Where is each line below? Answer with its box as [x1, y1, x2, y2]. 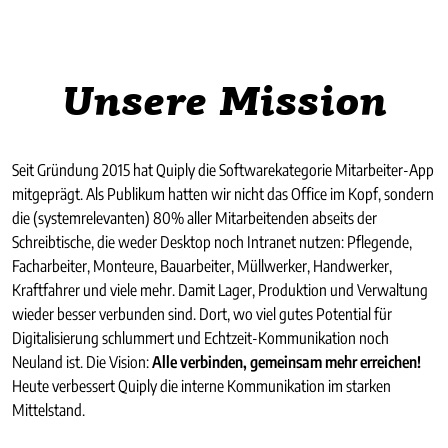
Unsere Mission [61, 84, 387, 125]
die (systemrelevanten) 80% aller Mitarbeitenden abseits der [12, 207, 377, 228]
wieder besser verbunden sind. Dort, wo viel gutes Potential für [12, 303, 392, 324]
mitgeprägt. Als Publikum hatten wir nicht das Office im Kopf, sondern [12, 183, 434, 204]
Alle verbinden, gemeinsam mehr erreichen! [152, 351, 421, 372]
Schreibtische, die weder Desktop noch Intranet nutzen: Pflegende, [12, 231, 412, 252]
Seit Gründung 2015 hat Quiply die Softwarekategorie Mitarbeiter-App [12, 159, 434, 180]
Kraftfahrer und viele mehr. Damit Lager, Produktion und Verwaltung [12, 279, 428, 300]
